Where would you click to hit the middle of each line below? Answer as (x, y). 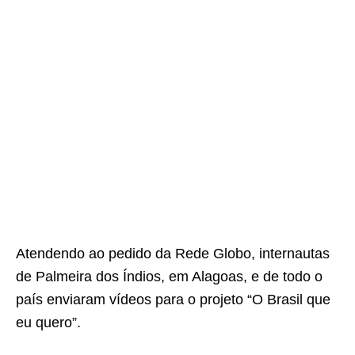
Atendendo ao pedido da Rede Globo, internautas (173, 254)
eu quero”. (48, 323)
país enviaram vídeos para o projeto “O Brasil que (173, 300)
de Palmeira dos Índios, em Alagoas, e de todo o (169, 277)
